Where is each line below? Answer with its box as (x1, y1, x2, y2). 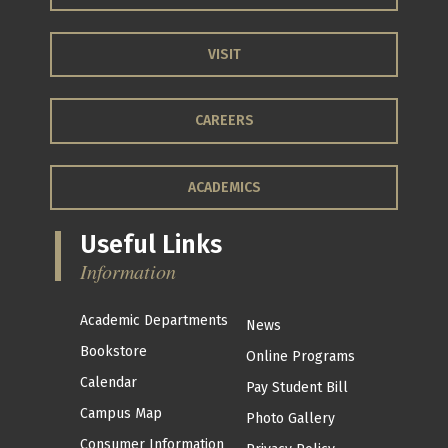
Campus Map (80, 405, 162, 422)
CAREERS (194, 112, 254, 130)
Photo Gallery (246, 410, 335, 427)
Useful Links (80, 230, 222, 260)
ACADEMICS (187, 178, 261, 196)
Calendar (80, 374, 137, 391)
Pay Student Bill (246, 379, 348, 396)
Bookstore (80, 343, 147, 360)
